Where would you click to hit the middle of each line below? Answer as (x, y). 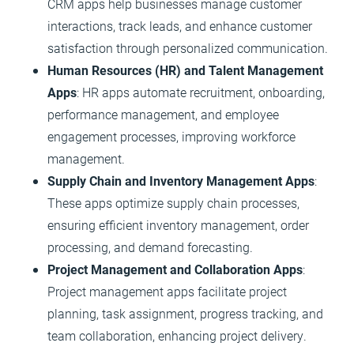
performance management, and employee (163, 114)
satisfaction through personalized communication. (188, 48)
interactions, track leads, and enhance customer (180, 26)
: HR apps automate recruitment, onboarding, (201, 92)
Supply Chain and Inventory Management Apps (181, 181)
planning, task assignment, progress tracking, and (185, 313)
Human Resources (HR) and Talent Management (185, 70)
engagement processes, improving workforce (171, 136)
